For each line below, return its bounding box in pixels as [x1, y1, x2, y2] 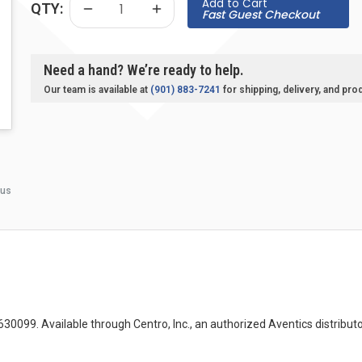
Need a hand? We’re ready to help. [43, 61, 244, 79]
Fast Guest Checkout [201, 6, 319, 23]
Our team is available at [43, 84, 150, 96]
